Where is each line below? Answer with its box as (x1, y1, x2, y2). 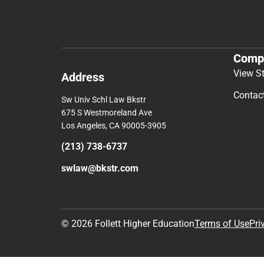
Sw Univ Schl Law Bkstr (61, 206, 146, 216)
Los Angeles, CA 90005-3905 (61, 232, 166, 242)
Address (61, 181, 104, 196)
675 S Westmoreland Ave (61, 219, 152, 229)
